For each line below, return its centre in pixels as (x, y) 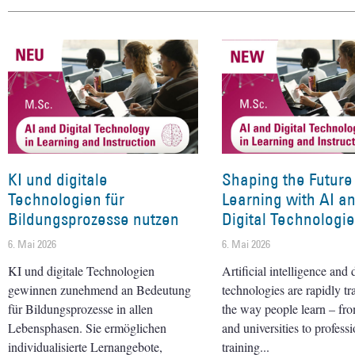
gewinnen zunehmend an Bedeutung (99, 289)
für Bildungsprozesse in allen (80, 308)
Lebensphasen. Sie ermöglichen (87, 327)
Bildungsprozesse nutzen (94, 219)
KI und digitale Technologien (81, 270)
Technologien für (66, 199)
